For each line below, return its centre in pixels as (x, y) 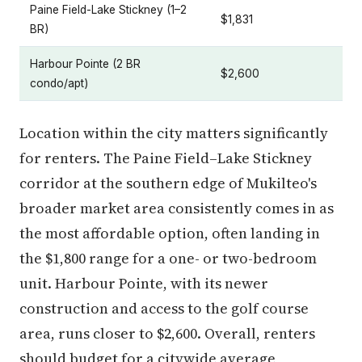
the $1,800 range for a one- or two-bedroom (168, 258)
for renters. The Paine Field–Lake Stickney (166, 158)
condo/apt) (59, 83)
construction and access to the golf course (164, 308)
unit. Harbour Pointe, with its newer (144, 283)
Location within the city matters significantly (174, 133)
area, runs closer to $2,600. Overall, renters (167, 333)
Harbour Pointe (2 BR (85, 63)
